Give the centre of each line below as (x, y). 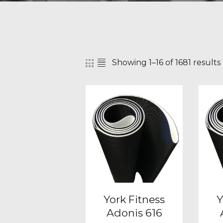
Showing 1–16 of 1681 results (166, 62)
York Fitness (134, 199)
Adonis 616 (134, 213)
